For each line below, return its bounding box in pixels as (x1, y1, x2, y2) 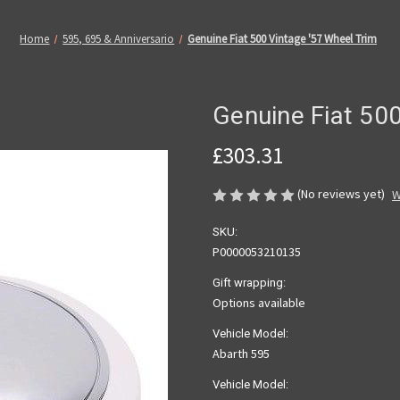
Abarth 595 (212, 346, 270, 362)
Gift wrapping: (212, 276, 286, 290)
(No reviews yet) (297, 186, 385, 203)
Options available (212, 295, 305, 312)
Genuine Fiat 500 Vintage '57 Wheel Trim (187, 31, 378, 47)
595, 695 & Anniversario (62, 31, 175, 47)
